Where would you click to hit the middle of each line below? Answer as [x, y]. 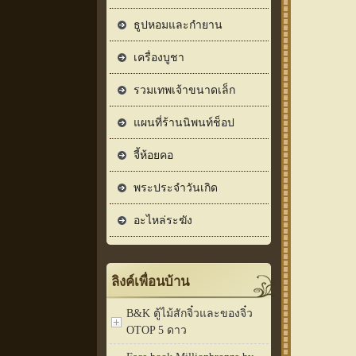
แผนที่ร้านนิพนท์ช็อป [184, 122]
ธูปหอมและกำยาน [178, 25]
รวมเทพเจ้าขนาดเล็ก [184, 90]
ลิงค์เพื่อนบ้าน [150, 281]
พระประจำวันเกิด [176, 188]
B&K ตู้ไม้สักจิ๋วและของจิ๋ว [190, 313]
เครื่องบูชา [159, 57]
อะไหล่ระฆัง [163, 220]
